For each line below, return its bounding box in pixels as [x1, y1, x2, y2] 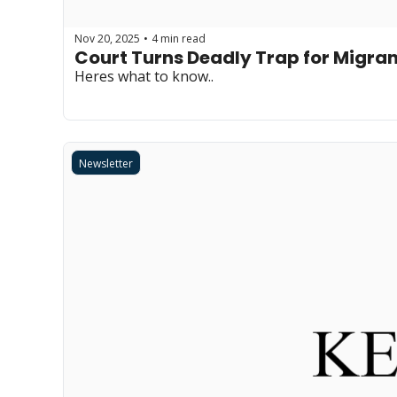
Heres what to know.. [74, 66, 214, 86]
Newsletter [79, 156, 133, 171]
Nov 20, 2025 [74, 30, 140, 46]
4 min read [152, 30, 206, 46]
